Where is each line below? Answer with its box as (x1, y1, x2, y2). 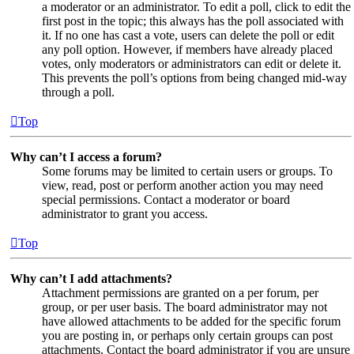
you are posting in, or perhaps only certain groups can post (42, 328, 333, 342)
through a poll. (42, 85, 115, 99)
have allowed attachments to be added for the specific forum (42, 314, 341, 328)
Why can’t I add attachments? (10, 271, 172, 285)
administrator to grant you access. (42, 206, 208, 220)
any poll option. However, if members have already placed (42, 42, 333, 56)
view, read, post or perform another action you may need (42, 178, 323, 192)
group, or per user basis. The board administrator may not (42, 299, 327, 314)
